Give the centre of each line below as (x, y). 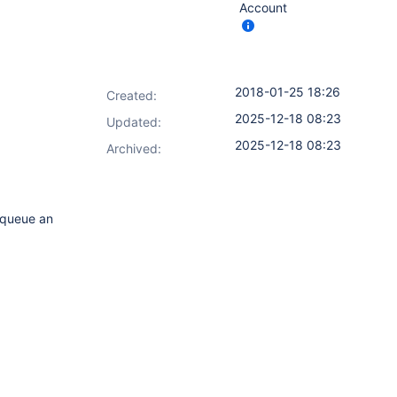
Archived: (134, 148)
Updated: (134, 122)
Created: (132, 95)
